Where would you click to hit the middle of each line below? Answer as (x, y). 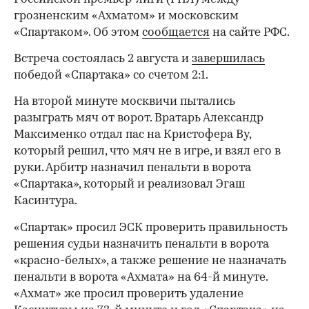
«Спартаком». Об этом (78, 33)
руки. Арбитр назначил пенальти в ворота (132, 168)
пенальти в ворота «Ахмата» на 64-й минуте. (141, 278)
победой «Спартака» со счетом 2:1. (111, 76)
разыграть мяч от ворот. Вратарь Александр (139, 119)
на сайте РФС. (250, 33)
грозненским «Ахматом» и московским (126, 17)
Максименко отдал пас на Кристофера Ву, (132, 135)
